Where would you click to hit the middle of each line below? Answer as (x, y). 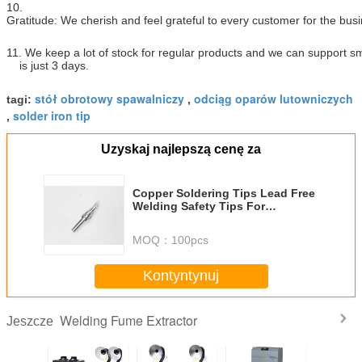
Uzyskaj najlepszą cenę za (181, 149)
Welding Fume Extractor (128, 320)
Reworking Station (183, 219)
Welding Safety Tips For (199, 206)
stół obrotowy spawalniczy (109, 98)
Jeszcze (33, 321)
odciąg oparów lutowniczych (274, 98)
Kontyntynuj (181, 276)
